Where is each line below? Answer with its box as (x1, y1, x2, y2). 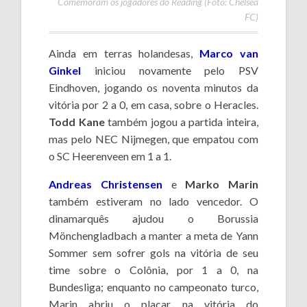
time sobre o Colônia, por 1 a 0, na (49, 263, 258, 277)
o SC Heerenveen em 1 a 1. (49, 149, 172, 163)
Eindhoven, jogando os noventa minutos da (49, 81, 258, 95)
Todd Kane (49, 115, 105, 129)
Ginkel (49, 64, 82, 77)
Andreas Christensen (49, 177, 162, 191)
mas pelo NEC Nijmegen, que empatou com (49, 132, 258, 146)
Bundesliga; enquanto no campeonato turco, (49, 280, 258, 294)
